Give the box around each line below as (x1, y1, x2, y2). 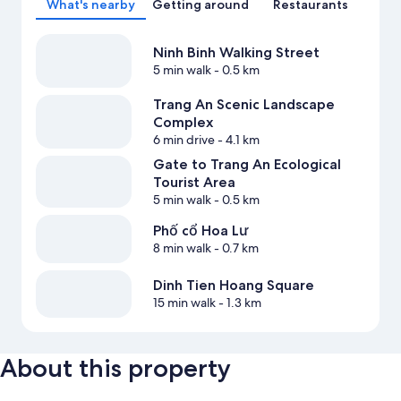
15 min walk (152, 294, 216, 311)
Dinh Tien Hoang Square (152, 277, 314, 294)
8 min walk (152, 240, 211, 257)
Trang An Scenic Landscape (152, 96, 335, 114)
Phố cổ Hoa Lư (152, 222, 248, 240)
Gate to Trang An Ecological (152, 156, 341, 174)
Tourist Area (152, 174, 235, 192)
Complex (152, 114, 213, 132)
